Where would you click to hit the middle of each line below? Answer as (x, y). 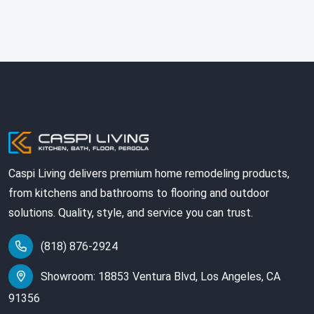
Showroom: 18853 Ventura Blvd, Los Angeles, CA (161, 277)
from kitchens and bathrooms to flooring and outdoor (139, 193)
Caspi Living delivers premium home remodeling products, (149, 174)
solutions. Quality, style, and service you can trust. (131, 213)
